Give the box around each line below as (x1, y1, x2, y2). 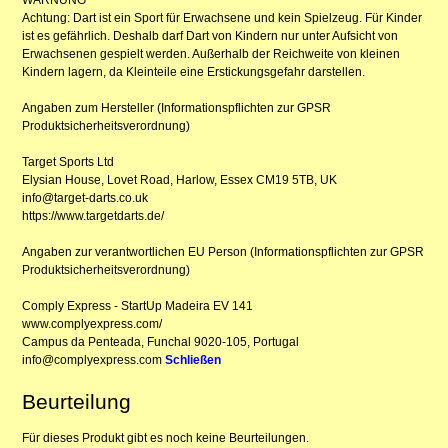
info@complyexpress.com (22, 352, 166, 367)
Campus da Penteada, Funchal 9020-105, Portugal (22, 334, 300, 349)
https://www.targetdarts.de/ (22, 208, 165, 223)
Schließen (165, 352, 222, 367)
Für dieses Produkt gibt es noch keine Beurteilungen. (22, 430, 310, 445)
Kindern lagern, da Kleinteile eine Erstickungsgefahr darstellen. (22, 64, 366, 79)
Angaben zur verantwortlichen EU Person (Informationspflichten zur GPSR (22, 244, 425, 259)
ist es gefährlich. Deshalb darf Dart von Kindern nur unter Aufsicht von (22, 28, 399, 43)
